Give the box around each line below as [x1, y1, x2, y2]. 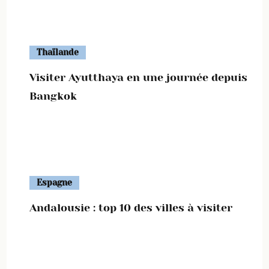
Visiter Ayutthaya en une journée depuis [29, 71, 247, 83]
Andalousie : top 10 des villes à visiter [29, 202, 232, 214]
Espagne [37, 178, 72, 187]
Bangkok [29, 90, 77, 102]
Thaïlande [37, 47, 79, 57]
